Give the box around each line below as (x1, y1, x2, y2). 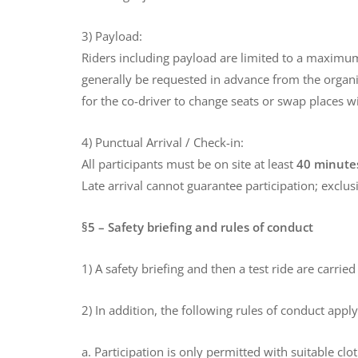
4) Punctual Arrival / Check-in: (82, 134, 244, 151)
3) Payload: (82, 28, 142, 45)
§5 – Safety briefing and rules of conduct (82, 219, 313, 236)
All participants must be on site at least (82, 156, 296, 173)
